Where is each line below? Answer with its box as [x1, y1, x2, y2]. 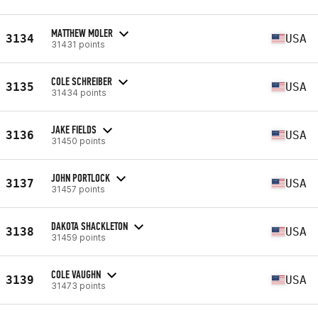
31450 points [51, 135, 106, 146]
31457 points [51, 183, 105, 194]
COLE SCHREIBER [51, 74, 112, 88]
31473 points [51, 280, 106, 291]
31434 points [51, 87, 106, 98]
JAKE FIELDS [51, 122, 97, 136]
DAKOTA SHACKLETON [51, 219, 128, 233]
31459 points [51, 231, 106, 243]
